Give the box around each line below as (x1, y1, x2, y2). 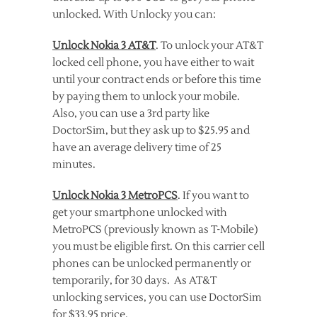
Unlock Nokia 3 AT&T (52, 39, 156, 52)
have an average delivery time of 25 (52, 141, 221, 154)
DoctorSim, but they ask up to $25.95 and (52, 124, 250, 137)
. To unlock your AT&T (156, 39, 263, 52)
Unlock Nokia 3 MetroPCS (52, 189, 178, 202)
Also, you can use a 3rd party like (52, 107, 209, 120)
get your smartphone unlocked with (52, 206, 227, 219)
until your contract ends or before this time (52, 73, 261, 86)
